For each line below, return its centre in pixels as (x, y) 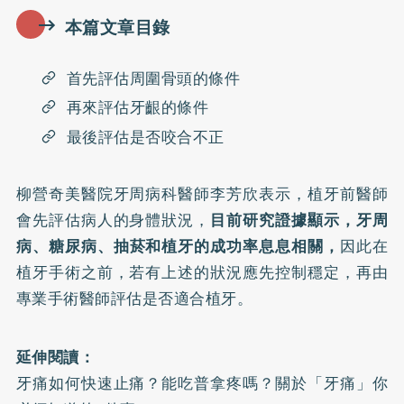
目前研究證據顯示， (283, 220)
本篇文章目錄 (117, 27)
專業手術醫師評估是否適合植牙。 (134, 298)
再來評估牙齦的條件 (138, 108)
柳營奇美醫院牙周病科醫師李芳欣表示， (161, 193)
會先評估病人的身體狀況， (113, 220)
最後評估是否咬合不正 (145, 137)
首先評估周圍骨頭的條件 (153, 78)
